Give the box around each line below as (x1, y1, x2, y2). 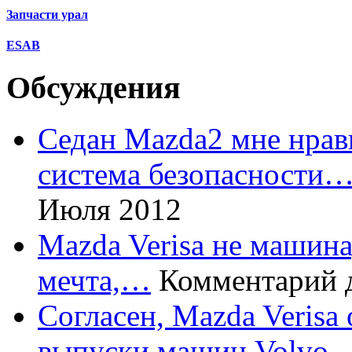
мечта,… (38, 262, 151, 297)
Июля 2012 (38, 192, 181, 226)
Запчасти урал (6, 7, 88, 21)
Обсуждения (6, 70, 181, 106)
